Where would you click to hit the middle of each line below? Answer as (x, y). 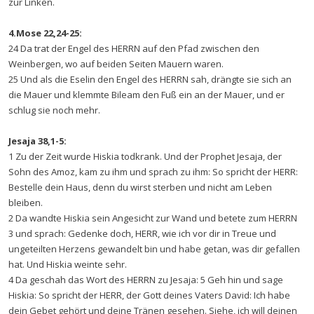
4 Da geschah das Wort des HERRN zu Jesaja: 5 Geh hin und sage (146, 280)
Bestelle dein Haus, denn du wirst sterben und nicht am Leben (140, 187)
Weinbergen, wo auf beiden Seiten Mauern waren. (116, 64)
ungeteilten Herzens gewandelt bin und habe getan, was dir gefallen (154, 249)
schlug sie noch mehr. (54, 110)
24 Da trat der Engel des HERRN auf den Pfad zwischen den (134, 48)
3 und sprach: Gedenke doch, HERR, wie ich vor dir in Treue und (142, 233)
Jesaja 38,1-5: (37, 141)
